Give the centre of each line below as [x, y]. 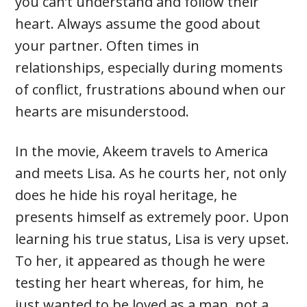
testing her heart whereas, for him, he [140, 283]
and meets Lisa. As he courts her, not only [151, 173]
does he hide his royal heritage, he [126, 195]
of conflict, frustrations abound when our [151, 90]
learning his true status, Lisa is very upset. [152, 239]
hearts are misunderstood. [102, 112]
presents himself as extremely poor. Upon [152, 217]
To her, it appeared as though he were [140, 261]
